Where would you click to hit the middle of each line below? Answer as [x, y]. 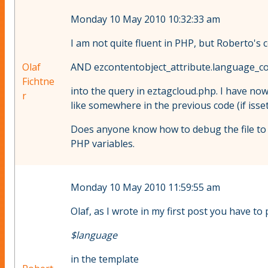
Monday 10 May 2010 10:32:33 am [145, 19]
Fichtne [38, 82]
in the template [106, 259]
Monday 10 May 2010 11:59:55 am [145, 188]
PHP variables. [103, 144]
